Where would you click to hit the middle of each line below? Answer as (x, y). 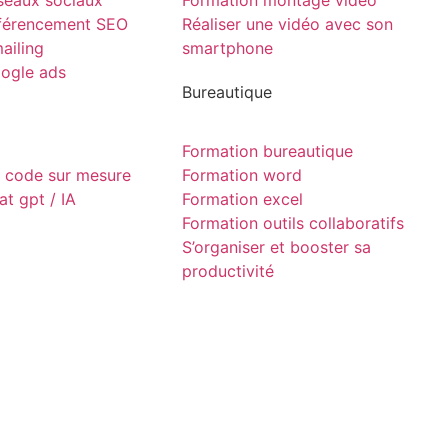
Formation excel (242, 198)
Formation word (242, 174)
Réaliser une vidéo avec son (287, 24)
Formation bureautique (267, 150)
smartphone (227, 48)
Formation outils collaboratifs (293, 222)
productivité (228, 270)
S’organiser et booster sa (276, 246)
